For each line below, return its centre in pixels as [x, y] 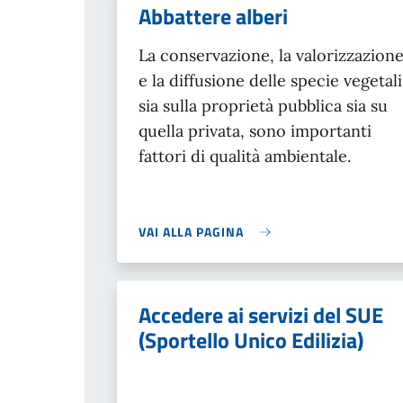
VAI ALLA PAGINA [191, 232]
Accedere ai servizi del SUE [261, 315]
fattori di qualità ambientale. [245, 156]
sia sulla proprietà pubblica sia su [263, 106]
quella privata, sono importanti [255, 131]
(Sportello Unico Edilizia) [251, 340]
